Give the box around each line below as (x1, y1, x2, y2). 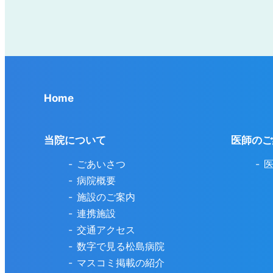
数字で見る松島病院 (77, 240, 165, 253)
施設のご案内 (77, 191, 135, 204)
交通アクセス (77, 224, 135, 236)
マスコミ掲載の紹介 (77, 257, 165, 269)
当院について (44, 134, 106, 147)
